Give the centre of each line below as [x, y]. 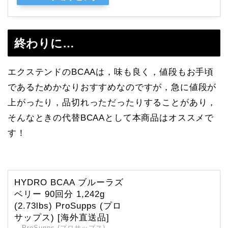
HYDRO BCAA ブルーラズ [69, 183]
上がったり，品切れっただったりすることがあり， [112, 103]
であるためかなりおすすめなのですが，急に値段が [112, 88]
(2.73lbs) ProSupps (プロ [68, 206]
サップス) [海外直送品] [62, 218]
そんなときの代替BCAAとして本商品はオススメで [111, 118]
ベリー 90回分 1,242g [60, 194]
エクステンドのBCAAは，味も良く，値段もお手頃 [111, 72]
